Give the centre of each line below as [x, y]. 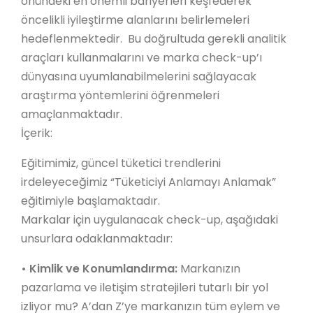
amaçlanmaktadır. [73, 114]
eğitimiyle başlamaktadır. [92, 201]
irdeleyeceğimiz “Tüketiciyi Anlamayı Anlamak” [148, 182]
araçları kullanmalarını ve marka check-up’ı [141, 58]
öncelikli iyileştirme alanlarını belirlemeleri [135, 20]
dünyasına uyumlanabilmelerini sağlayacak [139, 77]
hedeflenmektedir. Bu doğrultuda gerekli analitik [154, 39]
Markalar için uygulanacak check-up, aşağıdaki [150, 220]
